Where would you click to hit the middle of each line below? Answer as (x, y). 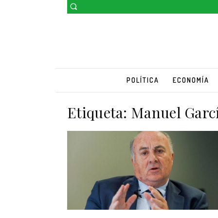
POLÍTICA (143, 80)
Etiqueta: (99, 112)
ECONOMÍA (191, 80)
